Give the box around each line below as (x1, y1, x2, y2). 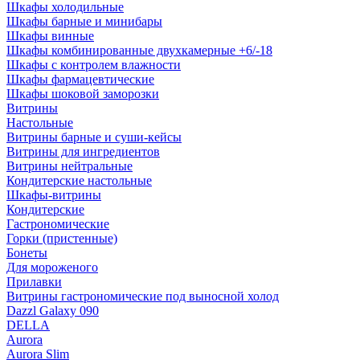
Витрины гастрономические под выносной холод (6, 289, 279, 303)
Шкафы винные (6, 29, 94, 43)
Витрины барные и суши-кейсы (6, 130, 182, 144)
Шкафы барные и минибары (6, 14, 162, 28)
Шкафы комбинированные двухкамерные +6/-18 (6, 43, 272, 57)
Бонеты (6, 246, 47, 260)
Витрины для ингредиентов (6, 145, 160, 158)
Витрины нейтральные (6, 159, 133, 173)
